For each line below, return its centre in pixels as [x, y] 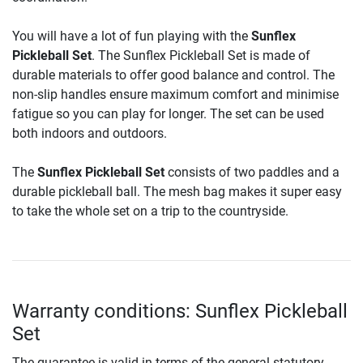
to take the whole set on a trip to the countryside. [150, 211]
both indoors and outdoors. [90, 134]
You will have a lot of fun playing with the [132, 36]
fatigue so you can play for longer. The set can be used [168, 114]
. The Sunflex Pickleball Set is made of [201, 56]
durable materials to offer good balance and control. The [173, 75]
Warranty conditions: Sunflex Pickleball [180, 312]
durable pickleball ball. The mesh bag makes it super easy [177, 192]
